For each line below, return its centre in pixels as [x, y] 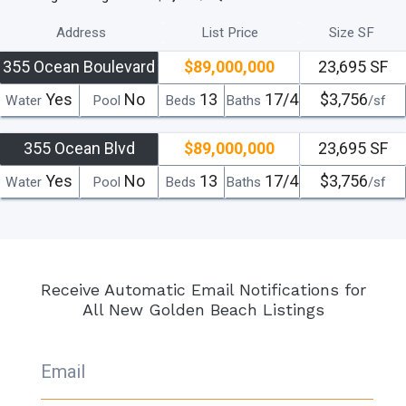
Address [82, 32]
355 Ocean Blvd [79, 148]
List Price [230, 32]
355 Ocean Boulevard [79, 66]
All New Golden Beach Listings [203, 309]
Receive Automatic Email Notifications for [203, 289]
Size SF [352, 32]
